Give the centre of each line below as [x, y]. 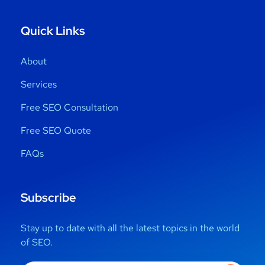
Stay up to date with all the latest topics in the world [130, 228]
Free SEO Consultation [70, 107]
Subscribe [49, 197]
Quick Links [53, 30]
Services [39, 84]
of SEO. [37, 242]
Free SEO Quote [56, 130]
